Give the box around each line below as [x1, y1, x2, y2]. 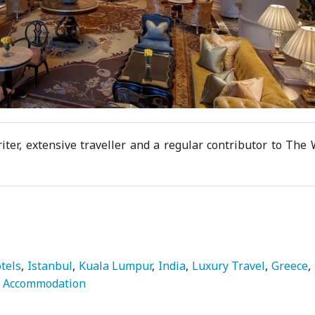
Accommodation [3, 275, 86, 291]
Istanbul [27, 257, 73, 274]
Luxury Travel [192, 257, 266, 274]
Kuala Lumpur [79, 257, 153, 274]
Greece [271, 257, 309, 274]
